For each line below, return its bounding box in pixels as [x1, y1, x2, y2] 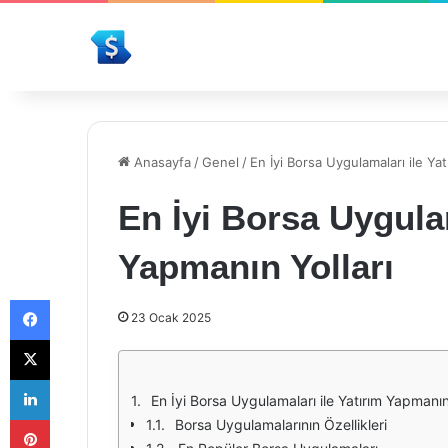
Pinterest [49, 411, 106, 427]
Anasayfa [130, 154, 191, 170]
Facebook [49, 291, 110, 307]
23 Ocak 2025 [131, 310, 211, 325]
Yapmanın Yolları [118, 247, 394, 286]
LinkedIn [49, 371, 101, 387]
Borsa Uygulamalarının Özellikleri [175, 416, 387, 433]
